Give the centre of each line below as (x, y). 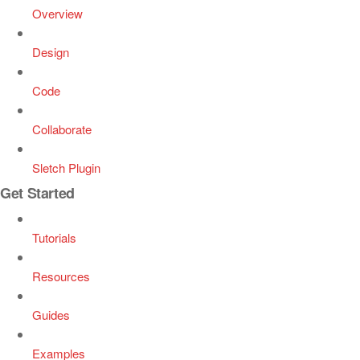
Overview (57, 13)
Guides (51, 315)
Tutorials (54, 237)
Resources (61, 276)
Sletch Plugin (66, 168)
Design (51, 52)
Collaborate (62, 129)
